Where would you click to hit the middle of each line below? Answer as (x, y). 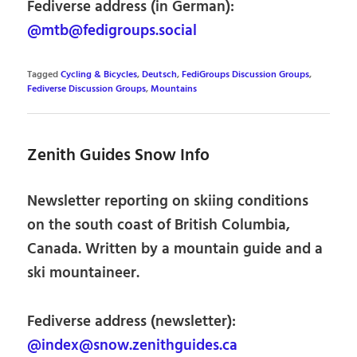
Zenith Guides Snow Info (119, 155)
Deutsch (160, 75)
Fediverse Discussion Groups (87, 90)
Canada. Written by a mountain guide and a (175, 249)
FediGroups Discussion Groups (246, 75)
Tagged (43, 75)
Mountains (174, 90)
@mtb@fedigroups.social (112, 31)
